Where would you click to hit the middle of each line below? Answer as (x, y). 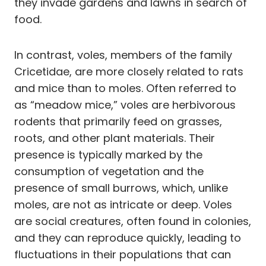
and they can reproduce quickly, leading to (128, 237)
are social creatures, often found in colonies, (133, 221)
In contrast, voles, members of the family (123, 55)
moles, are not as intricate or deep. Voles (123, 204)
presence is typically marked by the (108, 154)
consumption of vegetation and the (109, 171)
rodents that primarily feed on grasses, (118, 121)
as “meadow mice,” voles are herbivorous (125, 104)
